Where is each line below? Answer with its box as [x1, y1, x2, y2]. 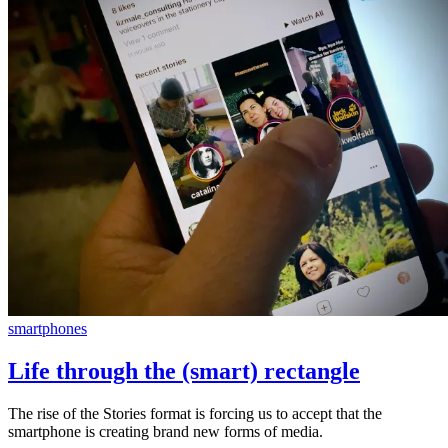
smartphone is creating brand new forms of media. [8, 422, 323, 440]
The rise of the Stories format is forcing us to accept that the [8, 404, 382, 422]
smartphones [8, 319, 87, 337]
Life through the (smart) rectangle [8, 357, 360, 384]
